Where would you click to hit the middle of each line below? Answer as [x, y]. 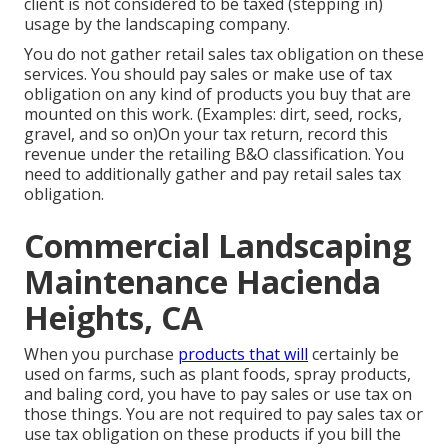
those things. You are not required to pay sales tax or [223, 414]
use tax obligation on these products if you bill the [212, 434]
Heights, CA [113, 318]
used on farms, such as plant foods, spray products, [217, 374]
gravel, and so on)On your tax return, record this [206, 134]
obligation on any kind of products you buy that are [217, 94]
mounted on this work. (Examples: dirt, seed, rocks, [213, 114]
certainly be [353, 354]
